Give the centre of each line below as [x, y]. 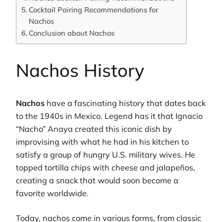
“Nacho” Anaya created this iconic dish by [94, 129]
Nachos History [80, 70]
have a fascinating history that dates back [125, 103]
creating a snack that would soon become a [97, 180]
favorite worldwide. [52, 193]
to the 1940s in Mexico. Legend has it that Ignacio [109, 116]
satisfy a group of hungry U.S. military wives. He [106, 154]
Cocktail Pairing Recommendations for [93, 9]
